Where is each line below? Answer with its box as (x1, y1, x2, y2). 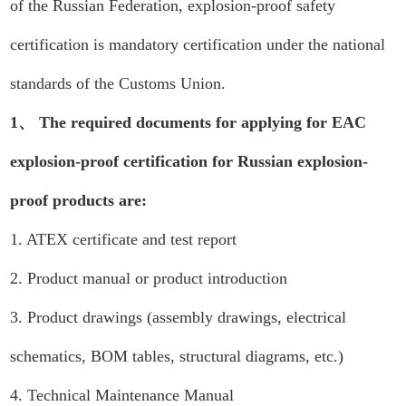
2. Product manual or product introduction (10, 269, 288, 287)
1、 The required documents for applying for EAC (10, 113, 367, 131)
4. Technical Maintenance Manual (10, 386, 235, 404)
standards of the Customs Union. (10, 74, 227, 92)
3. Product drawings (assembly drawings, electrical (10, 308, 347, 326)
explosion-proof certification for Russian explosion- (10, 152, 369, 170)
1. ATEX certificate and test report (10, 230, 237, 248)
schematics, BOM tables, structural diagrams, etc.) (10, 347, 344, 365)
